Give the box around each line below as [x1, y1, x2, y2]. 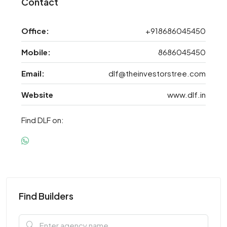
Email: [21, 68, 45, 78]
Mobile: [21, 47, 51, 57]
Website [21, 90, 53, 99]
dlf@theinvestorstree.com [108, 68, 206, 78]
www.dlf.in [167, 90, 206, 99]
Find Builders [19, 190, 73, 202]
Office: [21, 26, 49, 35]
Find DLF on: [21, 115, 64, 125]
